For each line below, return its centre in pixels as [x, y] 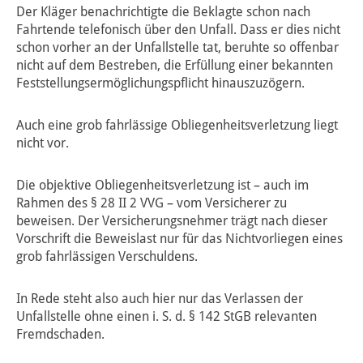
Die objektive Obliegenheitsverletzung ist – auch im [162, 186]
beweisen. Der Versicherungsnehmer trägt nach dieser [172, 221]
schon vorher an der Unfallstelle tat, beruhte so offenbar [177, 48]
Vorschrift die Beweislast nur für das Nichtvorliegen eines [179, 239]
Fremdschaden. [60, 335]
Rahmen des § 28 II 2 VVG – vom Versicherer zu [152, 203]
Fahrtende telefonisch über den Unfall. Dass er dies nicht [178, 30]
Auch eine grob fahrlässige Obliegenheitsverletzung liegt [177, 126]
